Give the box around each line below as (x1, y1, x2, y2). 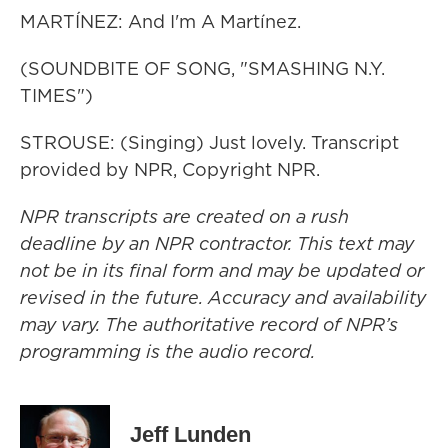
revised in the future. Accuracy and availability (20, 285, 426, 310)
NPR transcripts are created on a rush (20, 204, 349, 229)
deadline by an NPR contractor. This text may (20, 231, 414, 256)
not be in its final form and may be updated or (20, 258, 424, 283)
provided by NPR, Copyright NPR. (20, 157, 320, 182)
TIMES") (20, 83, 93, 108)
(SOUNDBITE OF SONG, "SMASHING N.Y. (20, 56, 385, 81)
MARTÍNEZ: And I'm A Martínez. (20, 9, 301, 34)
